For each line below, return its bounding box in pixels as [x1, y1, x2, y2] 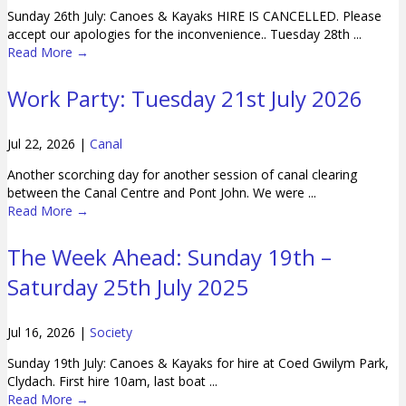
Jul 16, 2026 [7, 324, 79, 342]
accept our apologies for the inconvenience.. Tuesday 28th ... [7, 25, 362, 43]
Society [90, 324, 132, 342]
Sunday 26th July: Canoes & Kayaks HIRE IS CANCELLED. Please [7, 7, 382, 25]
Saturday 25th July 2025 [7, 272, 248, 303]
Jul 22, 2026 [7, 135, 79, 153]
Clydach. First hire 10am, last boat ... [7, 372, 217, 391]
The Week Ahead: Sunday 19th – [7, 242, 332, 273]
